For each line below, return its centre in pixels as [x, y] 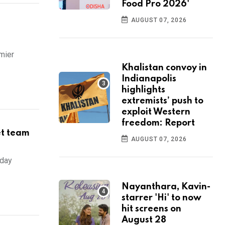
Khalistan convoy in [164, 68]
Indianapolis [149, 79]
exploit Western [156, 112]
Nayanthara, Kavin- [166, 187]
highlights [143, 90]
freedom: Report [158, 123]
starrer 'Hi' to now [161, 198]
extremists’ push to [162, 101]
